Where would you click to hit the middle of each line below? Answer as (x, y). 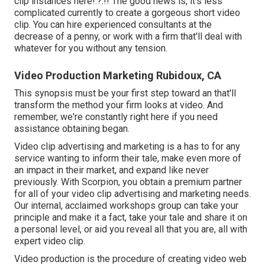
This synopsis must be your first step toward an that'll (125, 93)
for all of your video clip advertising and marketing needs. (132, 193)
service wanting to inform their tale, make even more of (128, 158)
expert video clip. (50, 241)
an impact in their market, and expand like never (112, 170)
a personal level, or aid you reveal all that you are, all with (131, 229)
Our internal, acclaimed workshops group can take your (126, 205)
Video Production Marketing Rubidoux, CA (118, 75)
